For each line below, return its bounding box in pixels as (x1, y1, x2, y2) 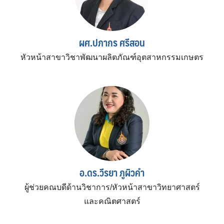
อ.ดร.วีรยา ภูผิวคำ (79, 163, 144, 181)
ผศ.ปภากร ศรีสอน (79, 33, 145, 51)
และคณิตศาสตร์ (83, 196, 140, 205)
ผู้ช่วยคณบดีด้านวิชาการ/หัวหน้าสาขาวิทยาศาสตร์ (24, 182, 200, 191)
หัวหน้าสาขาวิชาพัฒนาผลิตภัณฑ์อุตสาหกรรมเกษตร (20, 52, 203, 61)
